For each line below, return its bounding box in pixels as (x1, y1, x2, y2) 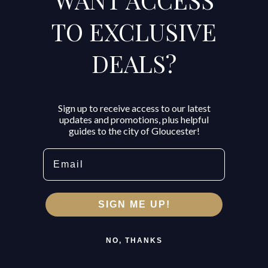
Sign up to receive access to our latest (57, 102, 211, 114)
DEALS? (92, 47, 176, 80)
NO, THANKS (105, 236, 163, 245)
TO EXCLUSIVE (51, 16, 217, 48)
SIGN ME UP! (98, 199, 170, 210)
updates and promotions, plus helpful (59, 114, 209, 126)
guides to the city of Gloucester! (68, 125, 200, 137)
